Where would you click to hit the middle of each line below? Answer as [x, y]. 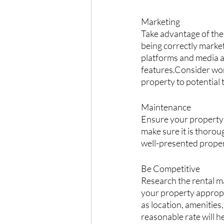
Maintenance [166, 107]
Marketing [160, 21]
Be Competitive [170, 168]
